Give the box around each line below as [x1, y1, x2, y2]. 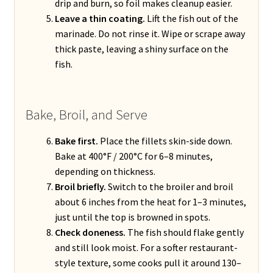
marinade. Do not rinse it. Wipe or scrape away [54, 27, 245, 40]
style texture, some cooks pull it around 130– [54, 256, 241, 269]
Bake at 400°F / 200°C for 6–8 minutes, [54, 149, 213, 162]
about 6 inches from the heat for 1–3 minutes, [54, 195, 246, 208]
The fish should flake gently [125, 225, 244, 238]
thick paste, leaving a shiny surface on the [54, 43, 229, 55]
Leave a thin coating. [54, 12, 145, 25]
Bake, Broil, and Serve [25, 106, 147, 124]
